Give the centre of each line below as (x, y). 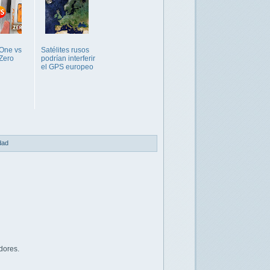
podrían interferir (68, 59)
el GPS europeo (67, 67)
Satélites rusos (65, 50)
